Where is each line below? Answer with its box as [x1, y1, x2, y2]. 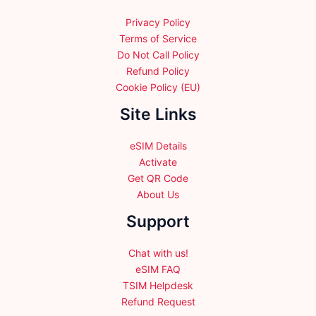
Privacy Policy [126, 16, 190, 28]
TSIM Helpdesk [123, 279, 193, 291]
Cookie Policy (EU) [116, 81, 200, 93]
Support [126, 212, 190, 231]
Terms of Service [119, 32, 197, 44]
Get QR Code [128, 172, 188, 184]
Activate [139, 156, 177, 168]
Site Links [119, 104, 197, 124]
